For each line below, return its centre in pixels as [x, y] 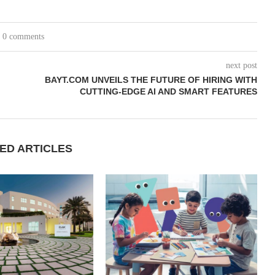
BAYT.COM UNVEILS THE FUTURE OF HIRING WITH [151, 79]
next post [241, 65]
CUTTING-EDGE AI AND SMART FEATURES [168, 91]
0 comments [24, 36]
